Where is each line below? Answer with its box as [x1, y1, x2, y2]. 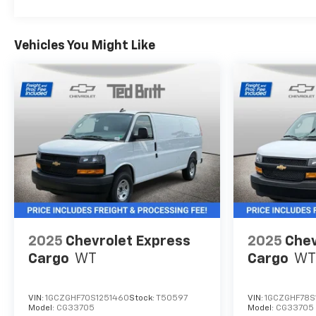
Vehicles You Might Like [14, 39, 155, 53]
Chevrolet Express [66, 234, 190, 249]
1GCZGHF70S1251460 [45, 294, 129, 303]
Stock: [129, 294, 156, 303]
